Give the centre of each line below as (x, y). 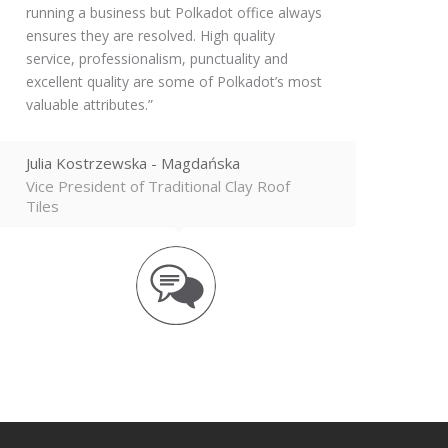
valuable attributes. (86, 104)
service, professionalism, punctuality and (156, 58)
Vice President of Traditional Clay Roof (157, 186)
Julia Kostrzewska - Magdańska (132, 163)
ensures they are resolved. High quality (150, 35)
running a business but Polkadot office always (173, 12)
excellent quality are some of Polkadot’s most (173, 81)
